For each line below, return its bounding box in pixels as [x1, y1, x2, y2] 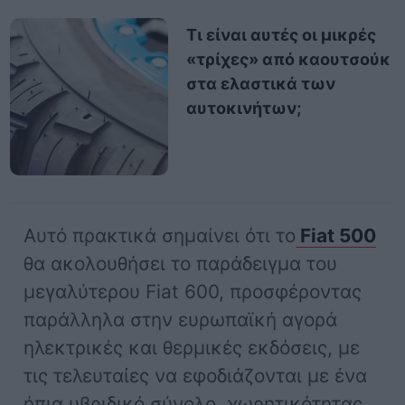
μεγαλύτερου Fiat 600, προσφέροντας [24, 280, 363, 304]
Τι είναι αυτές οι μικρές [185, 24, 376, 44]
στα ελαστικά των [185, 73, 335, 93]
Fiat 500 [296, 224, 377, 248]
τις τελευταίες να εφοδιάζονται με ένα [24, 364, 368, 388]
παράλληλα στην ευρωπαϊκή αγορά [24, 308, 338, 332]
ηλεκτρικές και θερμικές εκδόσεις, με [24, 336, 361, 360]
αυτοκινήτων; [185, 98, 301, 118]
